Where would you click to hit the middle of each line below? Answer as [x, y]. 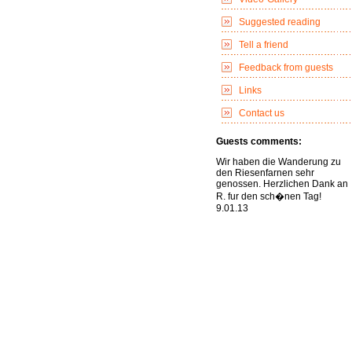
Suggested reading [280, 22]
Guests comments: [259, 141]
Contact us [262, 113]
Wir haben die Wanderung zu [279, 162]
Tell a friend [264, 45]
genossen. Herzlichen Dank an [282, 184]
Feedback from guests [286, 68]
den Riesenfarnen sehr [265, 173]
